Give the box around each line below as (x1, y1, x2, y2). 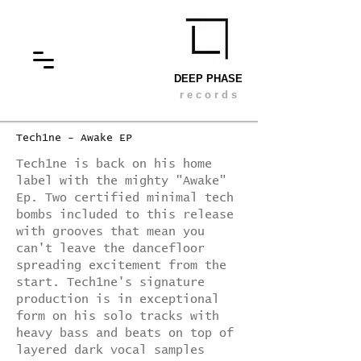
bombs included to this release (16, 209, 234, 221)
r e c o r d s (179, 89, 237, 101)
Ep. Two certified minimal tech (16, 192, 234, 204)
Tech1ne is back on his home (16, 158, 212, 170)
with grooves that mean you (16, 226, 205, 238)
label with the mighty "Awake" (16, 175, 226, 187)
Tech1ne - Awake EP (16, 133, 132, 143)
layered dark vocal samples (16, 344, 205, 356)
